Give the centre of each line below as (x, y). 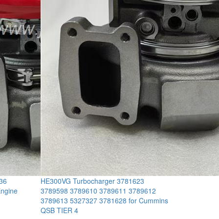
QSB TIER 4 (60, 210)
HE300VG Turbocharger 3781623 (93, 181)
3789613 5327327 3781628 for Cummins (105, 200)
